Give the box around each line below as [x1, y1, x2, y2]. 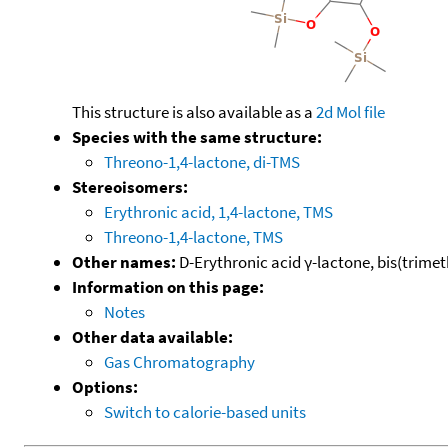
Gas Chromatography [104, 350, 255, 373]
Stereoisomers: [72, 175, 188, 198]
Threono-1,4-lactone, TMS [104, 225, 283, 248]
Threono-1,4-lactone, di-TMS [104, 150, 300, 173]
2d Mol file [316, 100, 385, 123]
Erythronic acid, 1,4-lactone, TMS [104, 200, 333, 223]
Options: [72, 375, 138, 398]
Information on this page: [72, 275, 264, 298]
